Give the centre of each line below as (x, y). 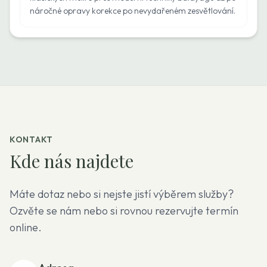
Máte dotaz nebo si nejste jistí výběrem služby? (122, 194)
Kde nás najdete (72, 161)
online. (26, 227)
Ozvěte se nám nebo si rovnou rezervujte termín (124, 211)
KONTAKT (31, 139)
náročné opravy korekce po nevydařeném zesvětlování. (133, 11)
